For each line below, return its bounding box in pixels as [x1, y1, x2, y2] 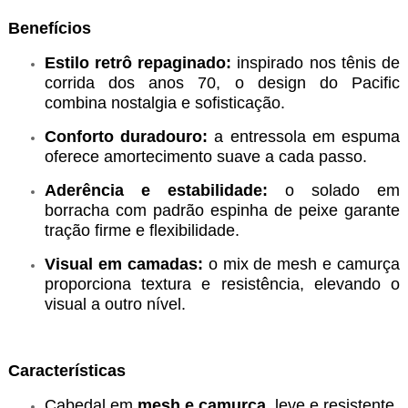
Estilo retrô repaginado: [44, 54, 232, 73]
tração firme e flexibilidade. [44, 221, 240, 240]
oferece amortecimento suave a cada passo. [44, 148, 367, 167]
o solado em [267, 181, 401, 200]
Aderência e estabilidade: [44, 181, 268, 200]
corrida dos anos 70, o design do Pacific [44, 74, 401, 93]
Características [7, 362, 126, 381]
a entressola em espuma [208, 127, 401, 147]
